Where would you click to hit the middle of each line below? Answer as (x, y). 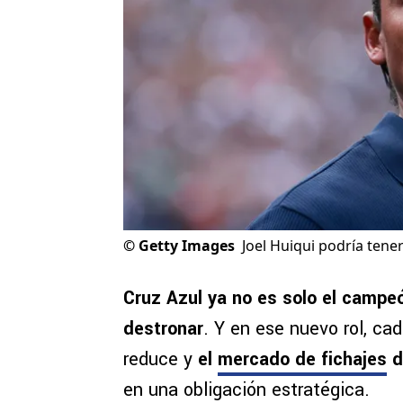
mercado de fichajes (302, 360)
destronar (163, 329)
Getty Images (187, 246)
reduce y (161, 360)
